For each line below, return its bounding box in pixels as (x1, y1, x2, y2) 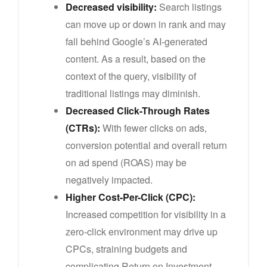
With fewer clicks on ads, (100, 120, 207, 135)
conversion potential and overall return (66, 138, 227, 152)
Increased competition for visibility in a (66, 207, 226, 221)
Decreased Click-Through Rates (66, 103, 210, 117)
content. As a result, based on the (66, 51, 206, 66)
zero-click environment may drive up (66, 224, 218, 238)
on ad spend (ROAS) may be (66, 155, 187, 169)
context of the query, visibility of (66, 69, 196, 83)
